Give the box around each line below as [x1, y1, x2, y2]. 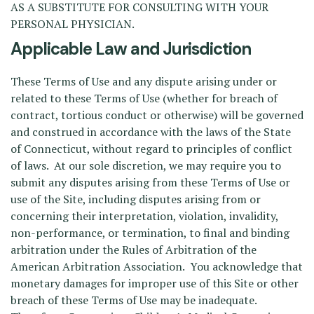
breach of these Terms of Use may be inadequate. [11, 292, 257, 308]
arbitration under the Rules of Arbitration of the [11, 242, 257, 257]
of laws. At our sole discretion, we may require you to [11, 158, 281, 173]
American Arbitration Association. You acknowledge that [11, 259, 303, 274]
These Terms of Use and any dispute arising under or [11, 74, 277, 89]
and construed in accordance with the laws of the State [11, 124, 291, 139]
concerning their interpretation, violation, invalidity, [11, 208, 278, 224]
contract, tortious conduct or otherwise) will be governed [11, 107, 303, 123]
